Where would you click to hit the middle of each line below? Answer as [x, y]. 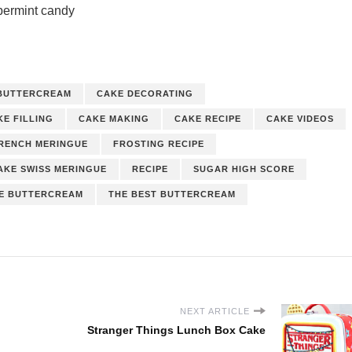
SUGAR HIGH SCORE [244, 169]
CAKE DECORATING [145, 93]
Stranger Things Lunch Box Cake [176, 330]
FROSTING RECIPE [159, 143]
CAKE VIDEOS [300, 118]
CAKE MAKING [114, 118]
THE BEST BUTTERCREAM [172, 194]
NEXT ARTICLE [215, 311]
